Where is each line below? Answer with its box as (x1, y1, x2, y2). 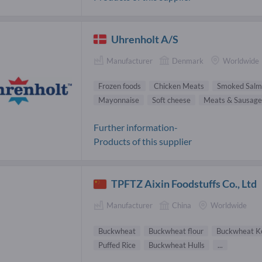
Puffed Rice (98, 240, 136, 250)
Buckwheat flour (149, 226, 204, 236)
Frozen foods (98, 81, 141, 91)
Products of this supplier (94, 136, 192, 147)
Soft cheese (152, 95, 191, 105)
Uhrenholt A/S (111, 32, 179, 46)
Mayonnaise (98, 95, 139, 105)
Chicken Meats (154, 81, 204, 91)
